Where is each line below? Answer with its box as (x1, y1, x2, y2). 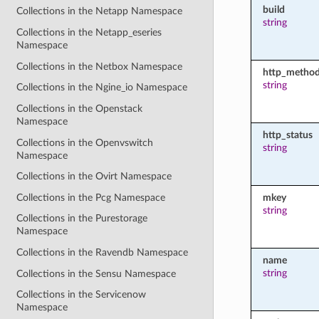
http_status (262, 129, 313, 140)
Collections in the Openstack (16, 103, 143, 114)
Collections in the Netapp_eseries (16, 27, 162, 38)
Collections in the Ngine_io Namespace (16, 82, 188, 93)
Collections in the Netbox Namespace (16, 61, 183, 72)
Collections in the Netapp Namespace (16, 6, 183, 17)
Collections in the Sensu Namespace (16, 268, 177, 279)
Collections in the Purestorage (16, 213, 148, 224)
